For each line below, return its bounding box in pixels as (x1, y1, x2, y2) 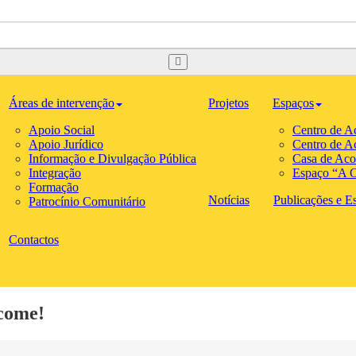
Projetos (208, 96, 249, 110)
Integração (29, 166, 81, 180)
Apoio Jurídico (29, 137, 103, 152)
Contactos (9, 233, 59, 247)
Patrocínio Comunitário (29, 195, 145, 209)
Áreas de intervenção (9, 96, 114, 110)
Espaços (273, 96, 314, 110)
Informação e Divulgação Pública (29, 152, 196, 166)
